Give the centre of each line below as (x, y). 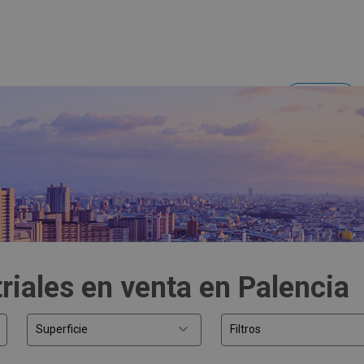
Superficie (62, 329)
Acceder (319, 99)
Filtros (245, 329)
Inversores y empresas (212, 100)
